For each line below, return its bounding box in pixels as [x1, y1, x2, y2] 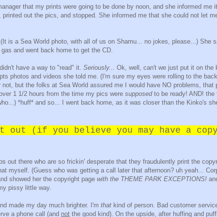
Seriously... [83, 64, 115, 72]
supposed [123, 90, 152, 98]
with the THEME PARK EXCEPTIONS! [97, 175, 209, 183]
